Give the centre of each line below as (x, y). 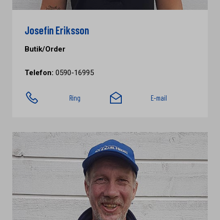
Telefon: (39, 73)
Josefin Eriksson (57, 30)
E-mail (159, 98)
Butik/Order (45, 49)
